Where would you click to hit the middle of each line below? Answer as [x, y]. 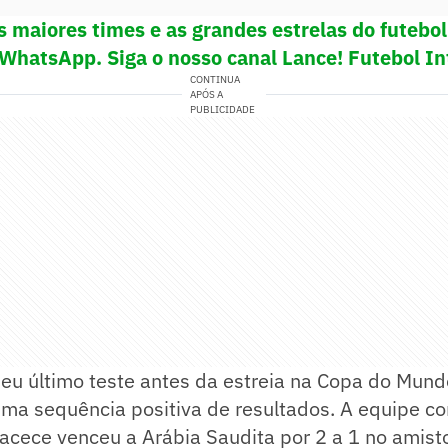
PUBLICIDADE [223, 110]
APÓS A [207, 95]
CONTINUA [215, 80]
